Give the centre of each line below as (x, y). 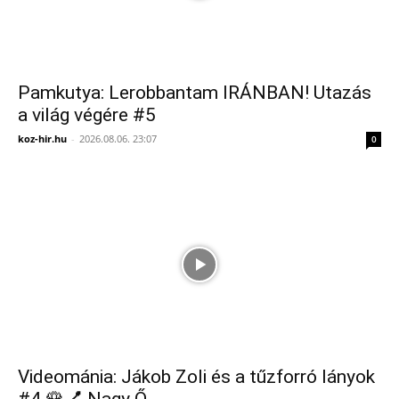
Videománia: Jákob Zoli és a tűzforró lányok (196, 376)
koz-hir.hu (42, 139)
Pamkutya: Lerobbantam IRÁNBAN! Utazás (195, 93)
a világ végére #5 (87, 115)
